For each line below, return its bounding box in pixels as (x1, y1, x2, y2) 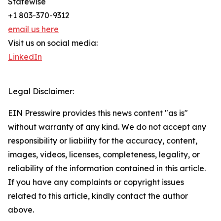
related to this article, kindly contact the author (8, 191, 188, 201)
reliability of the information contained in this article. (8, 163, 206, 174)
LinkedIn (8, 52, 42, 62)
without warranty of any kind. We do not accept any (8, 122, 206, 132)
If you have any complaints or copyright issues (8, 177, 184, 187)
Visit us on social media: (8, 38, 98, 48)
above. (8, 205, 34, 215)
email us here (8, 24, 59, 35)
